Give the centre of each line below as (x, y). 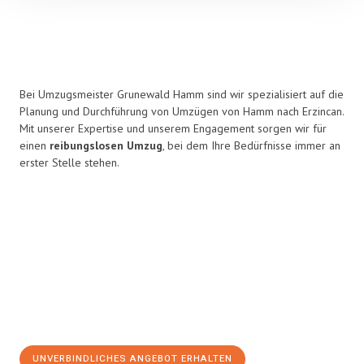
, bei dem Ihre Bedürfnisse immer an (251, 145)
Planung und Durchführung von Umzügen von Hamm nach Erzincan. (182, 111)
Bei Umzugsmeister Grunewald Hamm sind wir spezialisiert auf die (182, 94)
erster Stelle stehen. (69, 162)
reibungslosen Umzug (106, 145)
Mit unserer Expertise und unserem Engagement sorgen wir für (173, 128)
